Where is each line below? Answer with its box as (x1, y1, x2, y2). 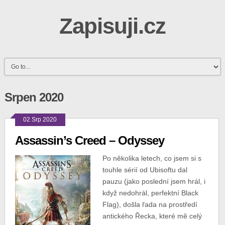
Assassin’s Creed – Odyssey (15, 134, 164, 147)
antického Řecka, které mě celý (102, 212, 202, 220)
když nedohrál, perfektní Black (102, 189, 198, 197)
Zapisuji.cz (59, 14, 166, 38)
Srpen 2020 (4, 90, 63, 104)
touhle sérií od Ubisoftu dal (102, 166, 187, 174)
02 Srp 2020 (23, 116, 57, 123)
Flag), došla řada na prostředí (102, 200, 197, 208)
